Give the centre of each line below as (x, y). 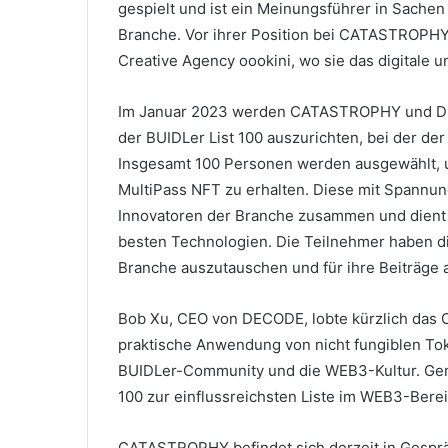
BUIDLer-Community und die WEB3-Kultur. (271, 370)
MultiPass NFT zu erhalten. (215, 189)
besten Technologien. (197, 241)
